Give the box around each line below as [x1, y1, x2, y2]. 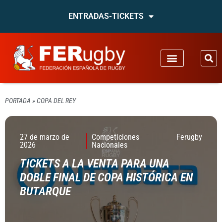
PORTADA [5, 97, 31, 105]
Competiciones [92, 132, 140, 142]
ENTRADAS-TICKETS [68, 11, 144, 21]
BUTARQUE [20, 184, 71, 198]
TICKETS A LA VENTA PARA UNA [20, 157, 169, 170]
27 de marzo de [20, 132, 69, 142]
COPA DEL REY [37, 97, 76, 105]
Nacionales [92, 140, 128, 150]
